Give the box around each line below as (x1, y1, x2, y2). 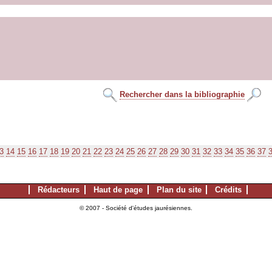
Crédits (215, 185, 242, 195)
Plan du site (156, 185, 202, 195)
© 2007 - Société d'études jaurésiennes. (80, 205, 192, 212)
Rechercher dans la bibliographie (120, 89, 245, 99)
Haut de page (93, 185, 143, 195)
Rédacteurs (38, 185, 80, 195)
